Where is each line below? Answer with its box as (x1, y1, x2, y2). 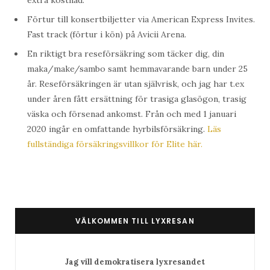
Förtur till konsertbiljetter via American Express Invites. (27, 14, 255, 25)
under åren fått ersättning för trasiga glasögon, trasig (27, 93, 246, 105)
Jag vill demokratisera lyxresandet (65, 257, 205, 268)
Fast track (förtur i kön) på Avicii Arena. (27, 29, 186, 40)
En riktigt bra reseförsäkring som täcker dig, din (27, 48, 224, 60)
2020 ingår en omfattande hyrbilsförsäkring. (27, 124, 207, 135)
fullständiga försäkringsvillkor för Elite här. (27, 139, 205, 150)
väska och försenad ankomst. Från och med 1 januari (27, 108, 236, 120)
